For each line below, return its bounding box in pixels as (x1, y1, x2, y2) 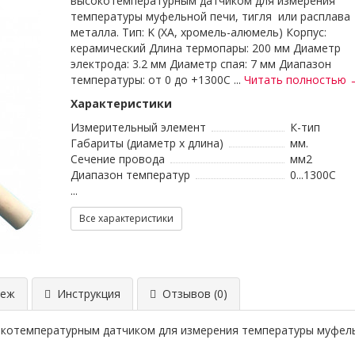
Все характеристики (79, 212, 174, 225)
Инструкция (51, 286, 120, 301)
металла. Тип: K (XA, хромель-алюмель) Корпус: (71, 25, 326, 40)
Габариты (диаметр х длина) (71, 136, 223, 151)
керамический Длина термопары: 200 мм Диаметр (71, 40, 341, 55)
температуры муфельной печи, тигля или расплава (71, 9, 350, 24)
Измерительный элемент (71, 120, 206, 135)
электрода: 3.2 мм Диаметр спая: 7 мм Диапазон (71, 56, 331, 71)
